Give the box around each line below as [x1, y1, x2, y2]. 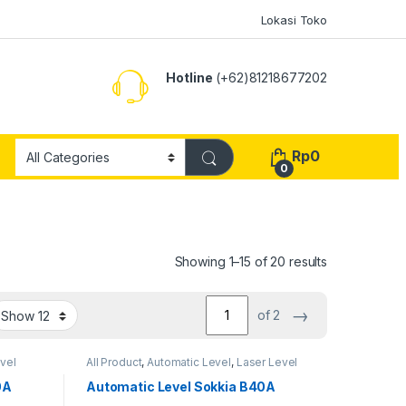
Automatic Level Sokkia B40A [85, 379, 276, 395]
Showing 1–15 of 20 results [174, 253, 327, 269]
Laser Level [236, 354, 298, 369]
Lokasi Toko [260, 12, 327, 27]
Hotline [166, 69, 213, 85]
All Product [85, 354, 142, 369]
